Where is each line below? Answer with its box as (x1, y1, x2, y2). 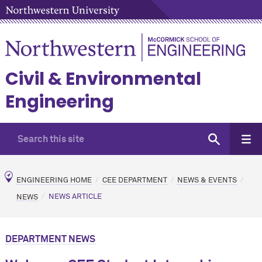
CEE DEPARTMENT (102, 176, 167, 184)
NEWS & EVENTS (177, 176, 237, 184)
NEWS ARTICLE (48, 193, 102, 201)
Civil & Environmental (5, 67, 201, 91)
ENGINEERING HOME (16, 176, 92, 184)
